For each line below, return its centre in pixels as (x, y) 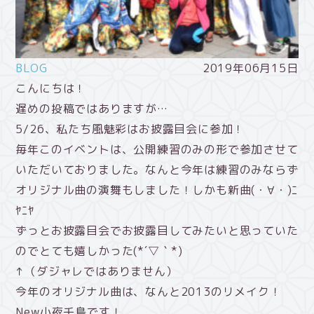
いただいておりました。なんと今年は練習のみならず (157, 170)
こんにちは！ (51, 89)
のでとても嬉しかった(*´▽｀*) (100, 251)
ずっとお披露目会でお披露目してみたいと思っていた (157, 231)
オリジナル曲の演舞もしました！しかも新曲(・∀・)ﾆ (157, 190)
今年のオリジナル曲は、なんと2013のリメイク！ (149, 292)
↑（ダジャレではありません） (97, 272)
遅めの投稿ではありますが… (92, 109)
